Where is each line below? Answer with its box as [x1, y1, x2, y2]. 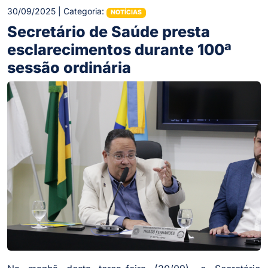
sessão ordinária [7, 59, 131, 77]
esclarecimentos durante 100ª [7, 41, 232, 59]
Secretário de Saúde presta [7, 23, 210, 41]
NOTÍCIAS [110, 8, 142, 17]
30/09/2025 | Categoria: [7, 6, 106, 17]
